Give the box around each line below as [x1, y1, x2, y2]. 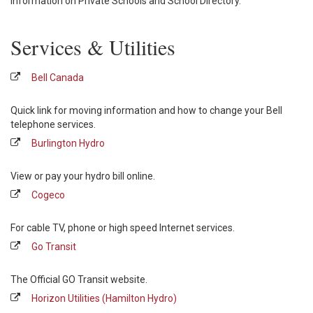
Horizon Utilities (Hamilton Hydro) [31, 293, 177, 304]
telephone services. [10, 119, 96, 130]
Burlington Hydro [31, 138, 105, 149]
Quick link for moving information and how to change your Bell [10, 105, 282, 116]
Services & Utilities [10, 33, 175, 61]
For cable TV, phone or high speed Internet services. [10, 222, 235, 233]
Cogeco [31, 189, 65, 201]
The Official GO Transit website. [10, 274, 147, 285]
